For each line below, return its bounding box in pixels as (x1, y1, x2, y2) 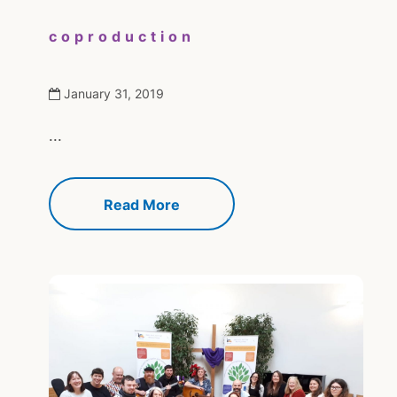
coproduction (48, 27, 195, 45)
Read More (103, 196, 180, 214)
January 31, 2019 (63, 86, 164, 101)
